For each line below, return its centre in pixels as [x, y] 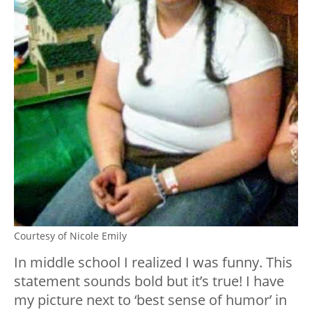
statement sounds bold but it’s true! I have [149, 281]
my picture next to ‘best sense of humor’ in [150, 300]
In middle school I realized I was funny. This [153, 263]
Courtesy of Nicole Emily [70, 236]
